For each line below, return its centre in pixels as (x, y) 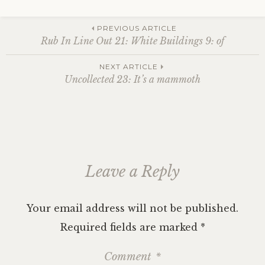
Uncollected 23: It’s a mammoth (132, 79)
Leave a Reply (132, 172)
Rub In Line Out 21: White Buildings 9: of (132, 41)
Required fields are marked (130, 227)
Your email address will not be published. (132, 208)
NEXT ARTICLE (128, 67)
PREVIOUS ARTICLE (137, 28)
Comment (129, 257)
